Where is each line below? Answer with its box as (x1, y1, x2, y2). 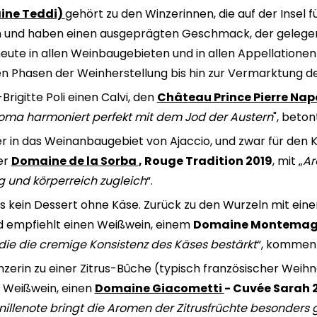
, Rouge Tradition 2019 (138, 153, 272, 170)
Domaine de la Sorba (11, 153, 139, 170)
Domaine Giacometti (94, 280, 224, 297)
